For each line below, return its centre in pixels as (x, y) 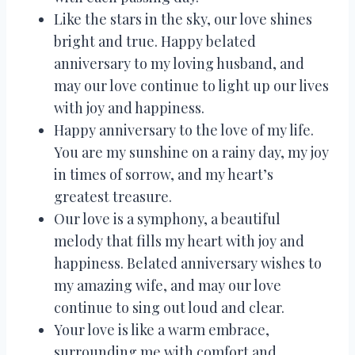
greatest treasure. (113, 196)
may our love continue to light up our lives (191, 85)
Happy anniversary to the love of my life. (184, 130)
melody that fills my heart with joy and (179, 240)
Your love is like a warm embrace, (162, 329)
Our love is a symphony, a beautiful (167, 218)
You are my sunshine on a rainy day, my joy (191, 152)
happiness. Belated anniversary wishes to (188, 263)
